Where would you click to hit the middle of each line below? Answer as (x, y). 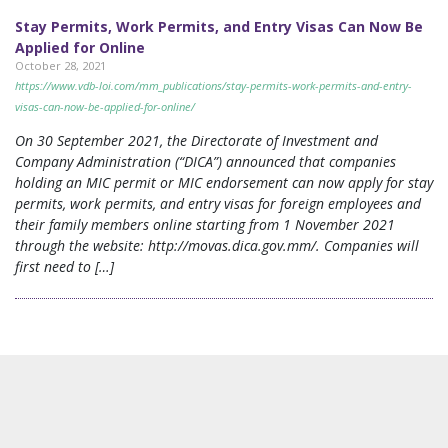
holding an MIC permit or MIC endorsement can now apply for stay (224, 182)
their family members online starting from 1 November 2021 (205, 224)
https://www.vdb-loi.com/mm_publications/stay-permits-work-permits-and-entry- (213, 85)
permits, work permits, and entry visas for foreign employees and (218, 203)
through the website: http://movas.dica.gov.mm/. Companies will (217, 245)
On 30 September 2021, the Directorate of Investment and (196, 140)
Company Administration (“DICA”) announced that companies (205, 161)
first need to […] (64, 266)
